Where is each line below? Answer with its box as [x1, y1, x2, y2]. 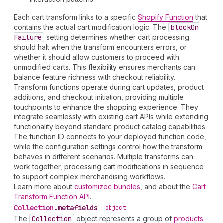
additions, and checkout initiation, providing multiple [14, 93, 184, 101]
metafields [58, 203, 98, 212]
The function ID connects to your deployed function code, [14, 132, 206, 141]
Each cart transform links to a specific [14, 13, 138, 21]
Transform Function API [14, 192, 90, 201]
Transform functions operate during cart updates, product [14, 83, 204, 91]
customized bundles [74, 182, 140, 191]
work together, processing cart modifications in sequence [14, 162, 204, 171]
